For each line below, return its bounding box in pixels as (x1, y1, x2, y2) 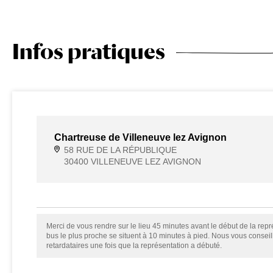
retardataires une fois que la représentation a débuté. (46, 241, 222, 250)
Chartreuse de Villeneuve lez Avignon (54, 132, 227, 143)
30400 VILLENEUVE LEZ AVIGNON (63, 157, 201, 166)
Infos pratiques (12, 38, 165, 65)
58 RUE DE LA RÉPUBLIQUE (63, 145, 177, 155)
